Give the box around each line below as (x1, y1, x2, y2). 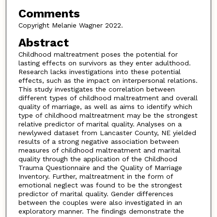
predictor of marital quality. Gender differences (18, 189, 173, 198)
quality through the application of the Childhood (18, 155, 177, 163)
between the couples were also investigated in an (18, 198, 182, 206)
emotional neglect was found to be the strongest (18, 181, 182, 189)
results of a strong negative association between (18, 137, 179, 145)
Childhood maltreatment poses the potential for (18, 50, 178, 58)
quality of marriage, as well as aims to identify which (18, 102, 192, 110)
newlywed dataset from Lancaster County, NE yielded (18, 128, 196, 137)
